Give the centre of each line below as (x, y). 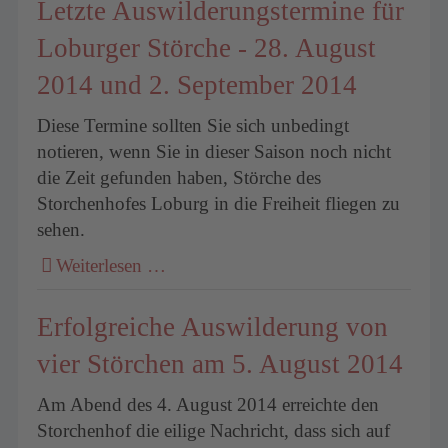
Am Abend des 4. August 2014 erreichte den (208, 405)
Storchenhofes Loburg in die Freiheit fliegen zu (219, 204)
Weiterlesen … (111, 265)
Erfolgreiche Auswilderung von (213, 326)
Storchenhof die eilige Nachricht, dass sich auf (214, 431)
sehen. (61, 230)
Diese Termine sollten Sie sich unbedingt (193, 126)
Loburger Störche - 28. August (207, 47)
